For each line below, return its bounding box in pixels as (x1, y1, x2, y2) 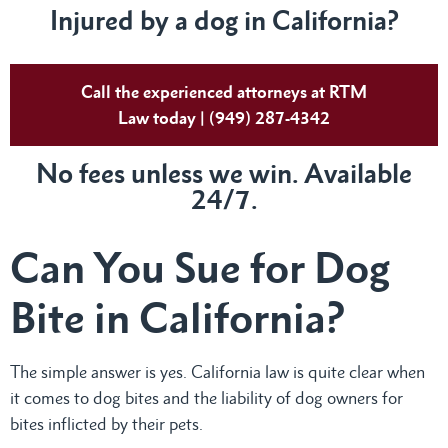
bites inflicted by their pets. (10, 413, 207, 434)
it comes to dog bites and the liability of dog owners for (10, 387, 403, 408)
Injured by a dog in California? (49, 4, 399, 36)
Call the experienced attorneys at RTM (81, 81, 367, 102)
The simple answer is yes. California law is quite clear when (10, 361, 425, 382)
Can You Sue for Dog (10, 241, 390, 293)
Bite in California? (10, 291, 345, 343)
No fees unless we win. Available (36, 157, 412, 189)
